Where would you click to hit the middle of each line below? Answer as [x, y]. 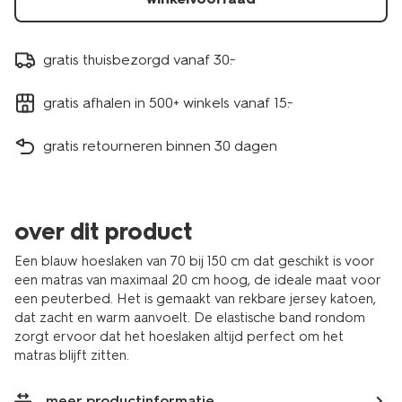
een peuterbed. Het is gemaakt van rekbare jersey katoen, [195, 299]
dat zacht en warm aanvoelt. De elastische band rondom [190, 318]
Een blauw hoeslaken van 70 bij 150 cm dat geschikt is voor [194, 261]
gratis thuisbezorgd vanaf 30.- [140, 59]
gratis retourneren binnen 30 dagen [160, 145]
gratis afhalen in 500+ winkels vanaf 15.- [168, 102]
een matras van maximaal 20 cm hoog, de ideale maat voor [197, 280]
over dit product [103, 232]
